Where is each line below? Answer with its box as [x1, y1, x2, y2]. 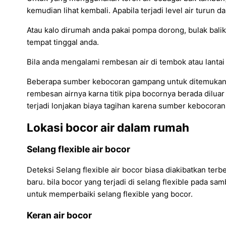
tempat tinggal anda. [27, 37, 99, 47]
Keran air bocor [27, 209, 92, 220]
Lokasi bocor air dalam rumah [27, 120, 189, 134]
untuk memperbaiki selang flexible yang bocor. [27, 189, 193, 199]
